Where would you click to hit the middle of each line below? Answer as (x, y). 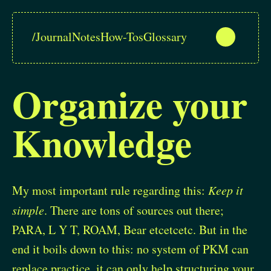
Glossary (165, 37)
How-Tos (122, 37)
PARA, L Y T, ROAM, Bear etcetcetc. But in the (130, 229)
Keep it (226, 190)
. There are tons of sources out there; (134, 210)
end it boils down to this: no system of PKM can (130, 249)
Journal (54, 37)
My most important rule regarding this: (110, 190)
